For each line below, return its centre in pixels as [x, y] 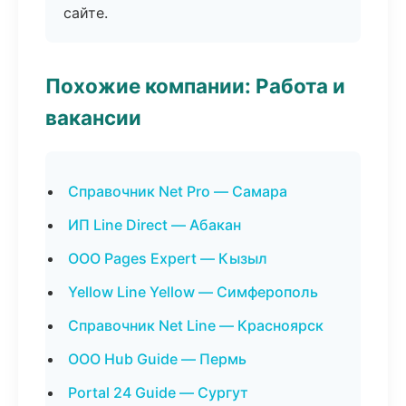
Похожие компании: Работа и [195, 86]
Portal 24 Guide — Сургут [158, 392]
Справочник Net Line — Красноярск [196, 325]
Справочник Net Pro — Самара [178, 191]
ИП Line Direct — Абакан [155, 225]
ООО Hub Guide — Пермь [157, 359]
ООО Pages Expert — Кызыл [168, 258]
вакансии [93, 117]
